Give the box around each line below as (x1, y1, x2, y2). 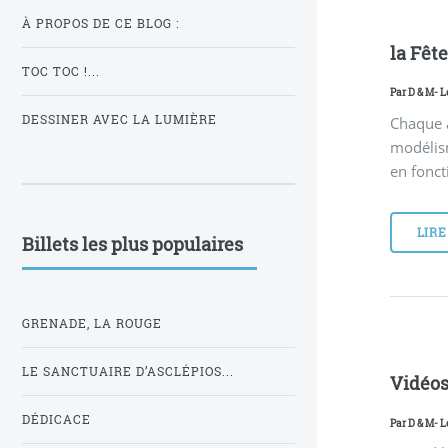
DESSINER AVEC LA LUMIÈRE (22, 112, 217, 128)
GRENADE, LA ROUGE (22, 316, 162, 332)
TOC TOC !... (22, 64, 100, 80)
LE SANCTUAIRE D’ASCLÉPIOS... (22, 364, 234, 380)
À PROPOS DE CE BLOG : (22, 16, 179, 32)
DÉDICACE (22, 412, 91, 428)
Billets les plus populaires (22, 231, 243, 256)
